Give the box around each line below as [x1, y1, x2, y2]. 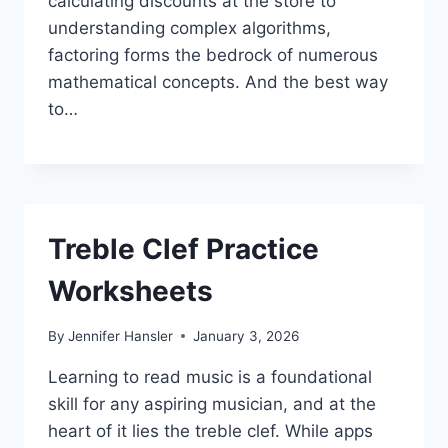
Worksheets [48, 273, 213, 308]
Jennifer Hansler [68, 327, 174, 344]
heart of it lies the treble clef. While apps [48, 420, 373, 441]
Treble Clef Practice [48, 231, 319, 266]
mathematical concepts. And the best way [48, 71, 388, 92]
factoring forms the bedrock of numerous [48, 44, 378, 65]
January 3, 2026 [193, 327, 300, 344]
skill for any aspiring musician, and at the [48, 393, 376, 414]
